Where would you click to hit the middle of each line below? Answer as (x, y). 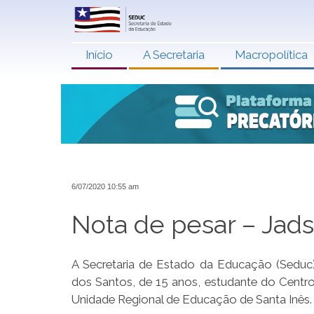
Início (99, 55)
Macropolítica (271, 55)
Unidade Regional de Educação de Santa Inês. (192, 300)
